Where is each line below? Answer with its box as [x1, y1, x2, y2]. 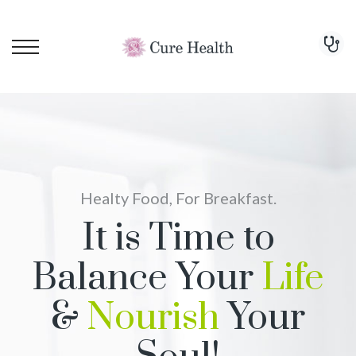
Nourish [87, 295, 219, 342]
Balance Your [32, 255, 261, 302]
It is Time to [81, 215, 275, 262]
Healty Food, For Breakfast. [79, 188, 277, 207]
